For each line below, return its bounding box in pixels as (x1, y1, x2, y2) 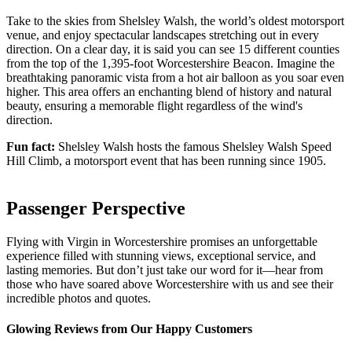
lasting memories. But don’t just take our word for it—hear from (6, 263, 323, 277)
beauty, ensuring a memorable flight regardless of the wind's (6, 99, 302, 113)
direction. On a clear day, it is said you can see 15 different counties (6, 42, 339, 57)
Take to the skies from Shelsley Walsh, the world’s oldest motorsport (6, 14, 344, 28)
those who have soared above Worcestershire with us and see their (6, 277, 333, 291)
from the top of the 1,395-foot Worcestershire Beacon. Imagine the (6, 57, 335, 71)
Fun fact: (6, 140, 55, 154)
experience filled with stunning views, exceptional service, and (6, 249, 316, 263)
